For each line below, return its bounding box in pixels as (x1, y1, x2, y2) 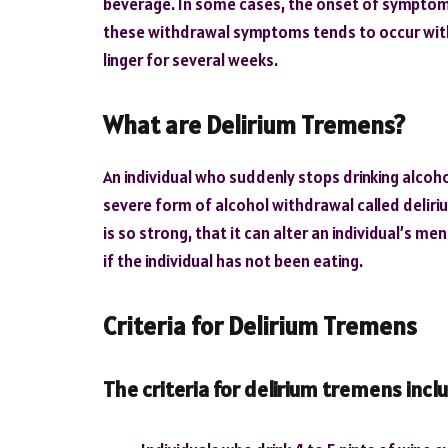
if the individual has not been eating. (103, 249, 363, 272)
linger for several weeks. (103, 48, 278, 71)
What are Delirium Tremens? (103, 109, 405, 142)
